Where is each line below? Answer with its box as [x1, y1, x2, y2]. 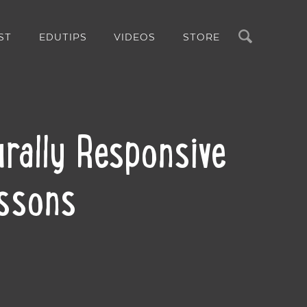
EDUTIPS [38, 32, 87, 43]
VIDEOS [114, 32, 156, 43]
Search [230, 27, 273, 43]
